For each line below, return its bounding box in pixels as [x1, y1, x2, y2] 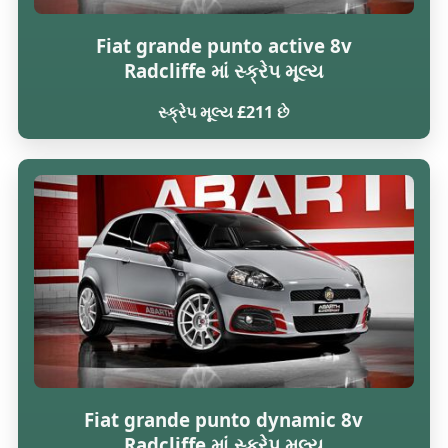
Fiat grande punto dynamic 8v [84, 406, 364, 432]
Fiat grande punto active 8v [95, 32, 352, 58]
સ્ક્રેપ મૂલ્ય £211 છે [158, 101, 290, 124]
